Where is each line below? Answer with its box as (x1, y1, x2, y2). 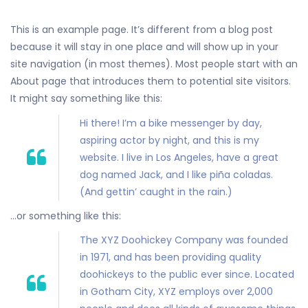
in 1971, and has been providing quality (80, 250, 261, 265)
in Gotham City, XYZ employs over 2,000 (80, 285, 273, 299)
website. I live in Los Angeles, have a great (80, 150, 278, 164)
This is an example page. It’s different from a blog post (10, 23, 273, 37)
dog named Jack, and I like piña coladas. (80, 167, 273, 181)
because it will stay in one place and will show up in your (10, 40, 278, 54)
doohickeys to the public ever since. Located (80, 267, 294, 282)
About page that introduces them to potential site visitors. (10, 74, 291, 89)
